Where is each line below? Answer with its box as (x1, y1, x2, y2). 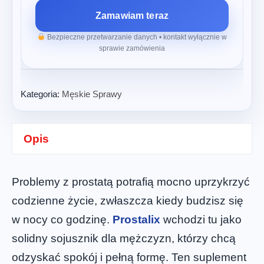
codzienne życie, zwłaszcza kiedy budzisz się (12, 194, 243, 207)
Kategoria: (21, 89, 62, 99)
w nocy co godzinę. (12, 213, 113, 226)
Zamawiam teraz (95, 10, 169, 21)
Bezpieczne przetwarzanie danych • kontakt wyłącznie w (45, 33, 227, 41)
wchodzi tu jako (160, 213, 242, 226)
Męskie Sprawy (62, 89, 122, 99)
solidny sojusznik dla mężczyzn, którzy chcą (12, 232, 236, 245)
